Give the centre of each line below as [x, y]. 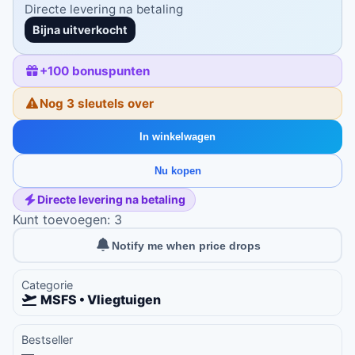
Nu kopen [177, 171]
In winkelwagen [177, 137]
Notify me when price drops [186, 245]
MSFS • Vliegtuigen [101, 300]
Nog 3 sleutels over [97, 103]
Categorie [47, 285]
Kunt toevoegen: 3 [67, 219]
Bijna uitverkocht [80, 30]
